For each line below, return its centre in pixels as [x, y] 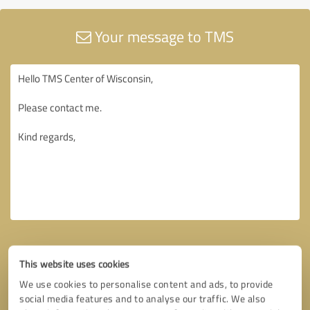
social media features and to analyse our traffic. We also [143, 299]
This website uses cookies [75, 264]
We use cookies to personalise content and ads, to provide [146, 284]
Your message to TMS [163, 36]
